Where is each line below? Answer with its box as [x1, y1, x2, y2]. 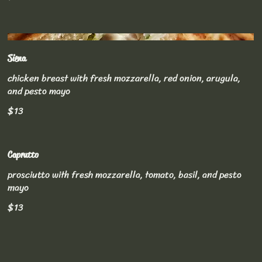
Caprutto [8, 148, 39, 161]
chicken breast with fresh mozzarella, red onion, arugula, [8, 69, 241, 87]
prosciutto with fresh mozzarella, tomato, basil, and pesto [8, 166, 242, 183]
